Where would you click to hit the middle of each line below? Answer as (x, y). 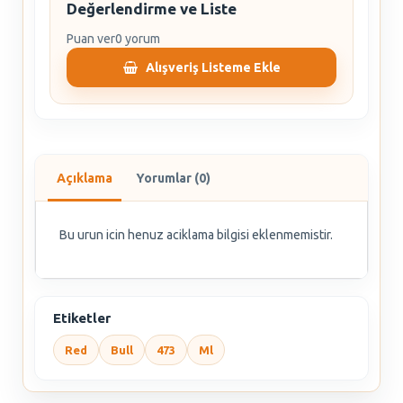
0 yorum (138, 39)
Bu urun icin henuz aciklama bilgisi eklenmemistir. (196, 235)
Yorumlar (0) (173, 178)
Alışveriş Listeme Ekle (213, 67)
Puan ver (91, 39)
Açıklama (85, 178)
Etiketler (82, 318)
